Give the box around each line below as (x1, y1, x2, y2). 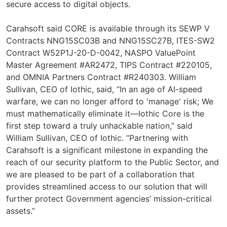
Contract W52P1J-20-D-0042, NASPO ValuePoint (6, 47, 196, 58)
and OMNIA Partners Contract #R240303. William (6, 71, 196, 82)
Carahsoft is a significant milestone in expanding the (6, 144, 208, 155)
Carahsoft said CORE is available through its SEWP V (6, 23, 210, 33)
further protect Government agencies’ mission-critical (6, 193, 212, 204)
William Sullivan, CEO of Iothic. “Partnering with (6, 132, 188, 143)
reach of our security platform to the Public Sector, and (6, 157, 219, 167)
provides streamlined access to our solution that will (6, 181, 207, 192)
